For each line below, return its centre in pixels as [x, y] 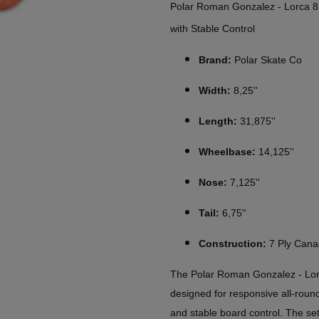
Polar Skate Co [267, 59]
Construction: [232, 243]
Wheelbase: [227, 151]
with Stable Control [213, 28]
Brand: [215, 59]
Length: [218, 121]
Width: [215, 90]
